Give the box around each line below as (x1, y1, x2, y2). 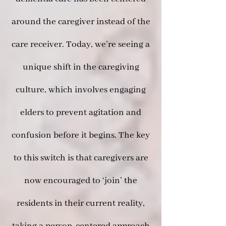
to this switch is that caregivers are (13, 152, 148, 163)
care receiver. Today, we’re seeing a (12, 39, 150, 50)
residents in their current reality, (17, 198, 145, 209)
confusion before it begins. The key (12, 130, 150, 141)
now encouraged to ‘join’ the (24, 175, 137, 186)
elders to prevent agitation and (20, 107, 141, 118)
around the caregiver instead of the (11, 16, 150, 27)
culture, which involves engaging (16, 84, 146, 95)
